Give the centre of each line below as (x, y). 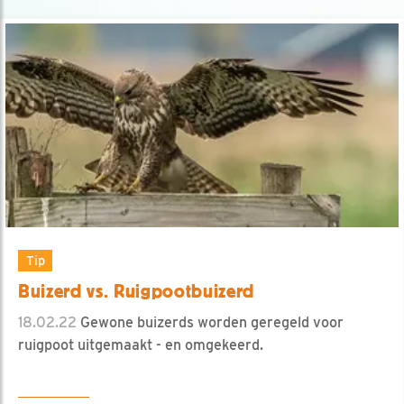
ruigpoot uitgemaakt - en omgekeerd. (141, 344)
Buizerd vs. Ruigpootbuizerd (137, 291)
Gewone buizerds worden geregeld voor (210, 322)
